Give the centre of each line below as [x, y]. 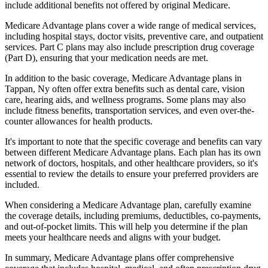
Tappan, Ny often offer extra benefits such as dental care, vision [125, 89]
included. [22, 184]
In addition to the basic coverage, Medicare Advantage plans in [123, 78]
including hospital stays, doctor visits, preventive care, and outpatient [134, 36]
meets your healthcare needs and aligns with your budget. [113, 237]
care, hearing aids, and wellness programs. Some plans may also [125, 99]
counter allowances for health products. [79, 121]
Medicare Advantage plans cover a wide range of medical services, [130, 25]
